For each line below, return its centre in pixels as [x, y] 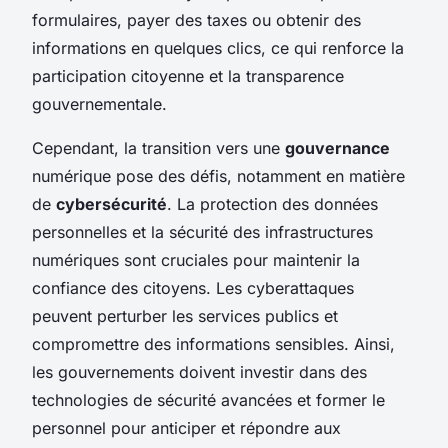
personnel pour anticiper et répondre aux [186, 427]
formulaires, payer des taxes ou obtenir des [196, 19]
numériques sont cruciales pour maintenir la [196, 259]
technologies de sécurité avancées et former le [208, 399]
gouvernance [337, 147]
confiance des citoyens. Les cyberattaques [193, 287]
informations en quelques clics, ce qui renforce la [218, 47]
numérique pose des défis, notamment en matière [218, 175]
